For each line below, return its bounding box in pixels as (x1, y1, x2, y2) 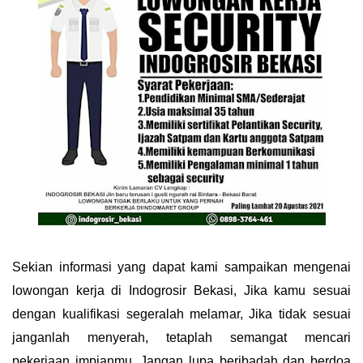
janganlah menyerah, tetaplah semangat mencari (12, 331, 351, 345)
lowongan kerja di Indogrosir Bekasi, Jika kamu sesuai (12, 284, 351, 298)
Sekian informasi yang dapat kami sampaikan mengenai (12, 260, 351, 275)
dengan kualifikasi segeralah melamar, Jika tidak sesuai (12, 307, 351, 322)
